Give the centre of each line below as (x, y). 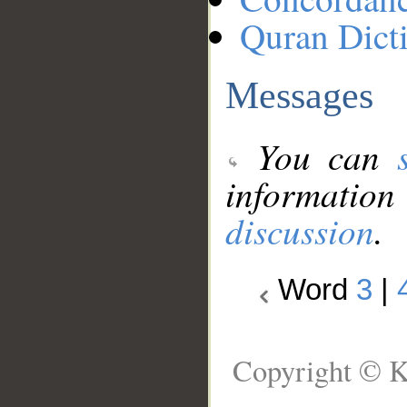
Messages (299, 94)
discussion (300, 231)
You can (319, 156)
